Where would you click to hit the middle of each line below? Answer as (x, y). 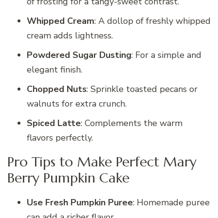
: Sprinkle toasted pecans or (142, 89)
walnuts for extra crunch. (77, 103)
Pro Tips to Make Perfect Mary (102, 162)
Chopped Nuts (57, 89)
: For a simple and (166, 55)
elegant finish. (54, 69)
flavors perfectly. (60, 137)
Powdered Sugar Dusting (79, 55)
